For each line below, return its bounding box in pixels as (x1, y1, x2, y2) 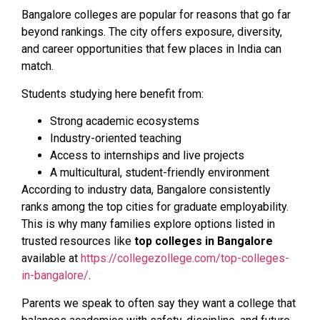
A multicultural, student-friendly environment (50, 166, 269, 180)
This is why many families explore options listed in (21, 217, 275, 231)
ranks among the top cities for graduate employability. (21, 200, 289, 214)
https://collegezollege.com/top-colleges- (81, 251, 289, 266)
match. (21, 59, 54, 74)
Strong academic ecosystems (50, 114, 199, 129)
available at (21, 251, 81, 266)
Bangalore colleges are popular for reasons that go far (21, 8, 291, 22)
